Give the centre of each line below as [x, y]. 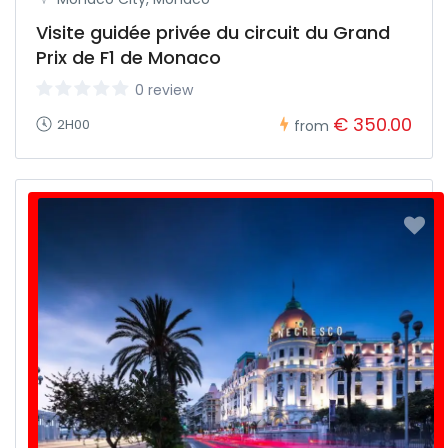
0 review [164, 90]
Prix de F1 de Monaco [128, 57]
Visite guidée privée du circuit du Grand [213, 32]
